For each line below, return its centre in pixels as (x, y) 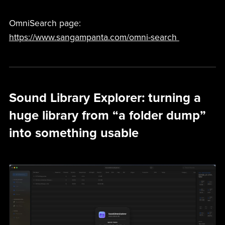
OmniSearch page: (45, 24)
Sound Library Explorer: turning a (105, 98)
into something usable (74, 133)
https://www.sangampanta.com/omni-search (94, 38)
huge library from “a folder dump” (107, 116)
